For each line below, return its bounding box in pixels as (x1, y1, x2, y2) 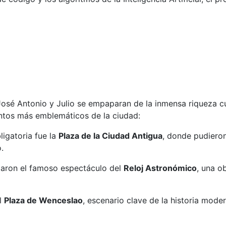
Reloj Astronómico (124, 163, 197, 174)
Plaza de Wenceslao (4, 195, 83, 206)
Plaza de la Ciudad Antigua (59, 131, 162, 141)
